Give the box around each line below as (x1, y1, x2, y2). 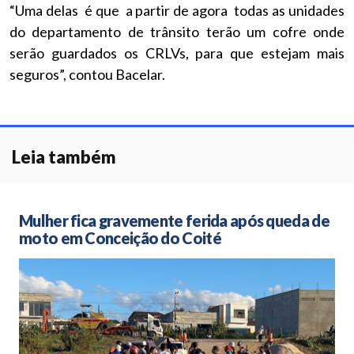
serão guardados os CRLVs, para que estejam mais (9, 44, 345, 62)
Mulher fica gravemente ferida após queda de (19, 211, 330, 230)
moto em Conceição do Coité (19, 228, 221, 247)
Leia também (12, 146, 116, 168)
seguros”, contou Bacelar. (9, 66, 165, 83)
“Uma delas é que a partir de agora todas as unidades (9, 2, 345, 19)
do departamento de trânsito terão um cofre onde (9, 23, 345, 40)
